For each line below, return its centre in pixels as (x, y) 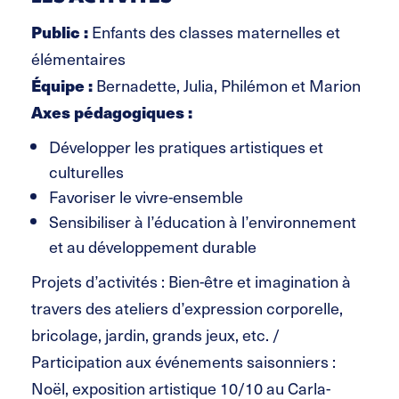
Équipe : (64, 85)
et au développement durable (153, 246)
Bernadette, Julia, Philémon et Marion (228, 85)
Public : (60, 31)
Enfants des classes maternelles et (214, 31)
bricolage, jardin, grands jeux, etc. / (155, 334)
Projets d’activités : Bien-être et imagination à (191, 281)
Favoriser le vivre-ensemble (146, 196)
